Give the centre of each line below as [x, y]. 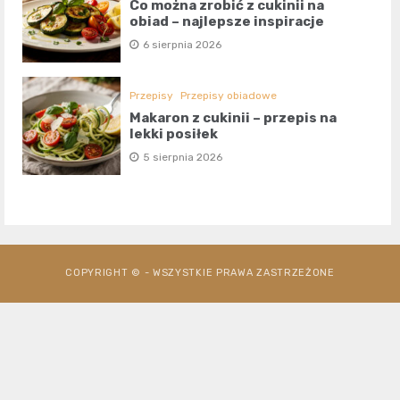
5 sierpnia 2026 [183, 157]
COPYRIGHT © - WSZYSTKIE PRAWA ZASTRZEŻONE [200, 272]
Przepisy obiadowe [229, 95]
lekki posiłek [174, 133]
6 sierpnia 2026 [183, 44]
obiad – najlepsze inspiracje [227, 21]
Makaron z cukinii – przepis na [233, 117]
